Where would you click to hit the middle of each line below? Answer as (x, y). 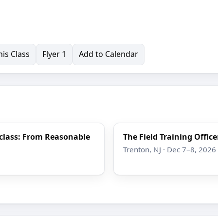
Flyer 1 (54, 54)
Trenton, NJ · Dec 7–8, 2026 (169, 149)
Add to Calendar (108, 54)
